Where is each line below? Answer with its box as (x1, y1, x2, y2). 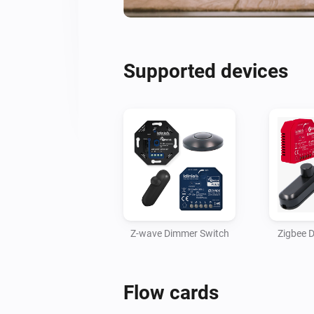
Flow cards (123, 280, 219, 304)
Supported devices (123, 59, 288, 83)
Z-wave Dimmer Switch (130, 227, 229, 239)
